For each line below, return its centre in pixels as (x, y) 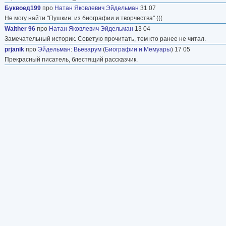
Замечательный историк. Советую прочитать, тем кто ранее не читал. (105, 39)
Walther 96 (20, 29)
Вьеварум (88, 49)
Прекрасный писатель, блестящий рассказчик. (71, 59)
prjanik (14, 49)
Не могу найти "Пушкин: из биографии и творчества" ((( (83, 18)
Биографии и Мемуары (138, 49)
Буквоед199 (23, 8)
